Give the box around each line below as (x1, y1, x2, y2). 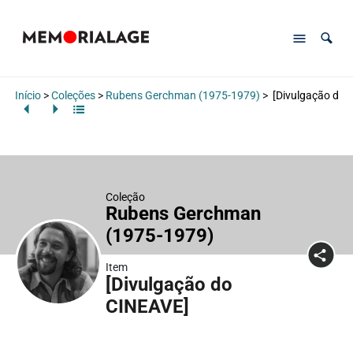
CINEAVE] (105, 295, 189, 318)
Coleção (105, 190, 145, 203)
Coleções (50, 89, 95, 102)
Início (14, 89, 41, 102)
